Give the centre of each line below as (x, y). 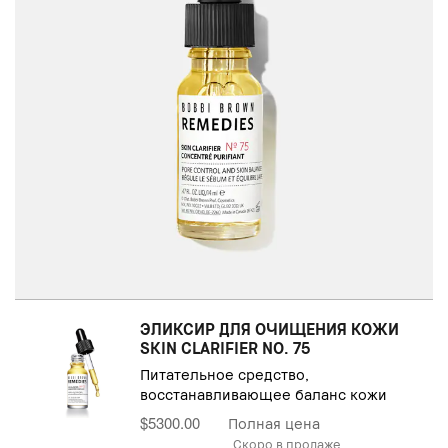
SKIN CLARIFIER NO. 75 (226, 348)
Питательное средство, (225, 374)
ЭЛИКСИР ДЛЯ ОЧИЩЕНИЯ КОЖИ (270, 329)
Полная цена (274, 423)
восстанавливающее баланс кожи (264, 394)
